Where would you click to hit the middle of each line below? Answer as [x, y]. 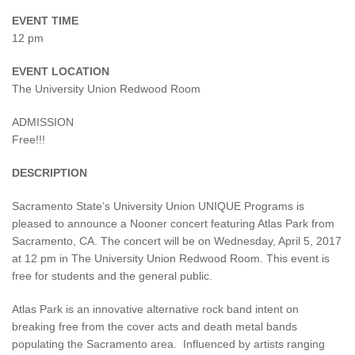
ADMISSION [43, 122]
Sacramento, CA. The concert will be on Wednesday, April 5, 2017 [177, 240]
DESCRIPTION [50, 172]
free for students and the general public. [112, 275]
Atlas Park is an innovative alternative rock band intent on [155, 309]
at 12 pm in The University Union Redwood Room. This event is [171, 258]
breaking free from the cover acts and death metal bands [155, 326]
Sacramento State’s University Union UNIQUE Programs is [158, 206]
